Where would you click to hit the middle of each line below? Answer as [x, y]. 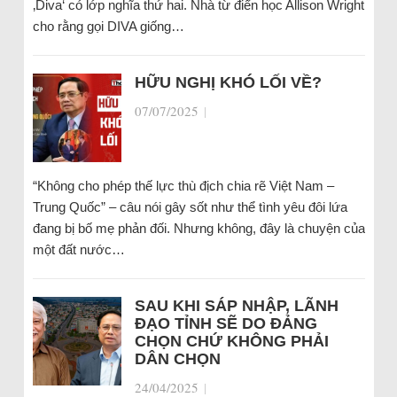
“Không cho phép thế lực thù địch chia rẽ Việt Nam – [183, 186]
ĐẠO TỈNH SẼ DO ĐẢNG [226, 323]
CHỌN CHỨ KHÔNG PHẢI [231, 341]
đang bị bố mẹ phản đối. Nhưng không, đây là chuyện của [198, 228]
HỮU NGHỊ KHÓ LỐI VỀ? [228, 82]
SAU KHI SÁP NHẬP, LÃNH [236, 306]
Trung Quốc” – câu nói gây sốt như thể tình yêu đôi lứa [190, 207]
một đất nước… [78, 249]
